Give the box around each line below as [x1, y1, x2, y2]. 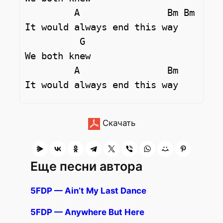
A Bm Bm [25, 7, 75, 19]
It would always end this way [25, 21, 179, 33]
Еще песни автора [30, 159, 143, 174]
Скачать [100, 118, 135, 128]
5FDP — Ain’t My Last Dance [30, 186, 147, 196]
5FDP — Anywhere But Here [30, 207, 145, 218]
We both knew [25, 50, 91, 62]
